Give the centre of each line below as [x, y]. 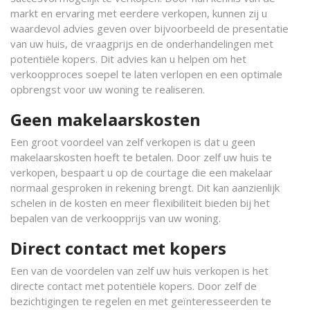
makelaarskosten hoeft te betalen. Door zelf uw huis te [141, 157]
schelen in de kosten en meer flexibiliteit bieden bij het [140, 203]
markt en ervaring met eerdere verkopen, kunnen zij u [139, 13]
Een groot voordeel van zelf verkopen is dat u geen [133, 142]
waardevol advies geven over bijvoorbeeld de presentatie [149, 28]
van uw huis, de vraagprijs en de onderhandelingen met [142, 44]
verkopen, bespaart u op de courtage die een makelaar [142, 172]
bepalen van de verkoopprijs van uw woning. [116, 218]
